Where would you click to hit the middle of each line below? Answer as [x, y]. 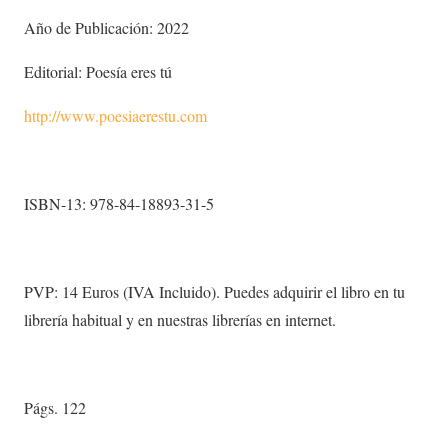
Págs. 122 [55, 407]
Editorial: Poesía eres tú [98, 71]
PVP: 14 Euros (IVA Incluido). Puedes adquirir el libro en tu [214, 291]
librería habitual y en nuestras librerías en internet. [180, 319]
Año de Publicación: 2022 [106, 27]
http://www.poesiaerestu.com [115, 115]
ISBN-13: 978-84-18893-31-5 [119, 203]
